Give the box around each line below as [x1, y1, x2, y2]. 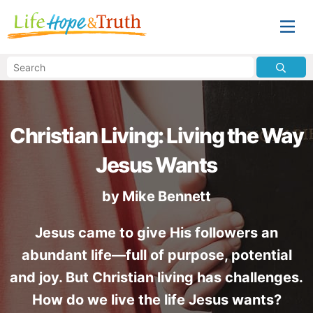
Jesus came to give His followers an [35, 224, 278, 241]
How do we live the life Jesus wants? [31, 291, 282, 308]
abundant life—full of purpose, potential [21, 247, 292, 263]
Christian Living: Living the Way [10, 123, 303, 148]
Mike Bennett [122, 188, 211, 205]
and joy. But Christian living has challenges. [10, 269, 303, 286]
